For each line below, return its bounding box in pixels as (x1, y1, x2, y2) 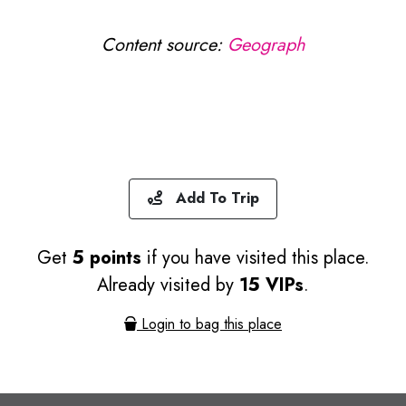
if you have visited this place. (140, 245, 370, 271)
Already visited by (97, 272, 239, 298)
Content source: (101, 31, 227, 58)
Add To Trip (161, 188, 259, 209)
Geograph (227, 31, 304, 58)
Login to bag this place (137, 314, 282, 334)
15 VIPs (239, 272, 304, 298)
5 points (72, 245, 141, 271)
